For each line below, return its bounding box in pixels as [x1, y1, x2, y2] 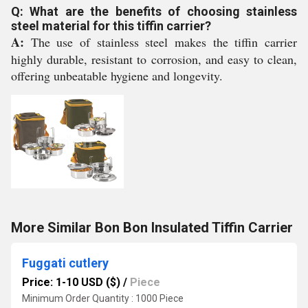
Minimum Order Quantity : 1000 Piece [22, 293, 184, 304]
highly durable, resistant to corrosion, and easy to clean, [11, 51, 297, 67]
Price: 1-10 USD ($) [22, 276, 120, 289]
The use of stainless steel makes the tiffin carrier [24, 34, 297, 50]
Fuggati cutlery [22, 256, 109, 270]
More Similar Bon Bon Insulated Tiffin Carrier [11, 219, 293, 236]
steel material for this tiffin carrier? [11, 19, 211, 33]
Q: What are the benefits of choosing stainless [11, 4, 297, 19]
